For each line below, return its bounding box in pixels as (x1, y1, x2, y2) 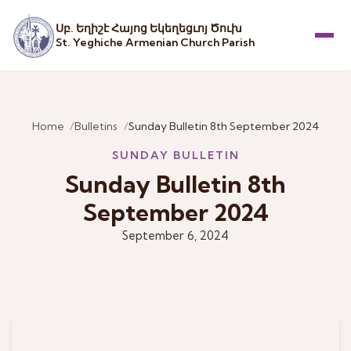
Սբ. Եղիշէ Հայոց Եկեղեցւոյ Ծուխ (56, 21, 243, 35)
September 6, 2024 (122, 227, 229, 243)
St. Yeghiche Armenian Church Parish (56, 35, 255, 49)
